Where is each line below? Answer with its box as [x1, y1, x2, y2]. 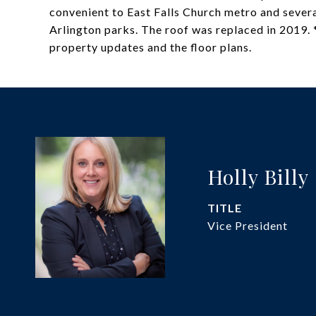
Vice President [207, 219, 288, 232]
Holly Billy [207, 163, 309, 190]
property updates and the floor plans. [49, 40, 252, 54]
